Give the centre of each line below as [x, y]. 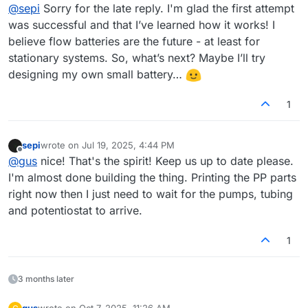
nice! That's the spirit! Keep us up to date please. [165, 161]
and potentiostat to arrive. [75, 210]
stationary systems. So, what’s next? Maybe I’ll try [137, 57]
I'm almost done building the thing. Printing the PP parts [152, 177]
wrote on [61, 145]
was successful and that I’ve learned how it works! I [142, 24]
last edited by [68, 151]
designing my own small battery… [97, 74]
